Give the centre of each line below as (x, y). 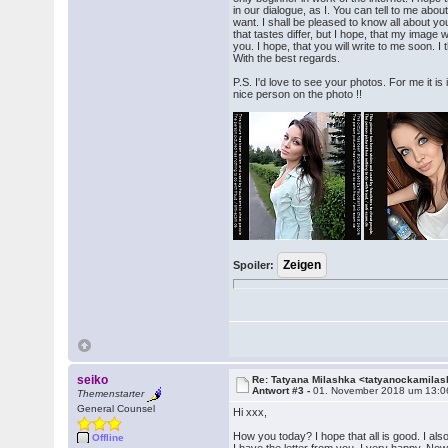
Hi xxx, (250, 412)
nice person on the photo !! (298, 94)
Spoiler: (254, 265)
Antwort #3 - (283, 390)
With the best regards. (287, 58)
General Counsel (116, 408)
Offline (108, 437)
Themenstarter (111, 394)
